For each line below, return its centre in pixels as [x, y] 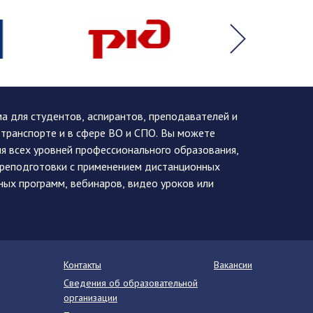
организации [90, 298]
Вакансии [233, 265]
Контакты [82, 265]
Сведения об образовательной [131, 283]
